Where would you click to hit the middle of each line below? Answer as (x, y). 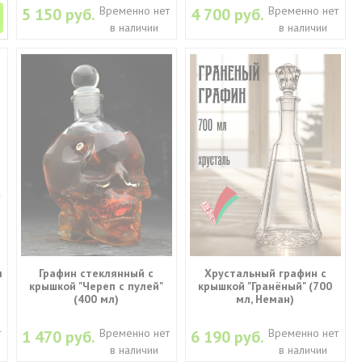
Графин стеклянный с (97, 273)
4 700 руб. (228, 14)
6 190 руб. (228, 337)
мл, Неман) (265, 299)
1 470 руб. (59, 337)
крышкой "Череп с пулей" (97, 286)
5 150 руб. (59, 14)
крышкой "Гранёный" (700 (265, 286)
